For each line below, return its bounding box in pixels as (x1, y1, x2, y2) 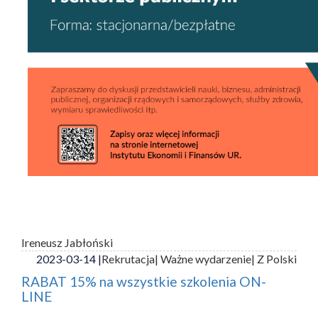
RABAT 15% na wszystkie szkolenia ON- (21, 273, 266, 290)
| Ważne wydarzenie (155, 251, 251, 265)
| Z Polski (251, 251, 297, 265)
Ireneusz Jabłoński (21, 235, 113, 249)
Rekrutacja (102, 251, 155, 265)
